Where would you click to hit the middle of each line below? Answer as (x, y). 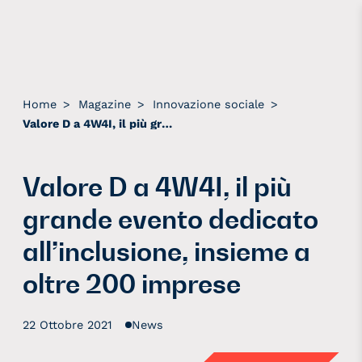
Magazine (105, 105)
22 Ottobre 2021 (67, 325)
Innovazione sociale (208, 105)
